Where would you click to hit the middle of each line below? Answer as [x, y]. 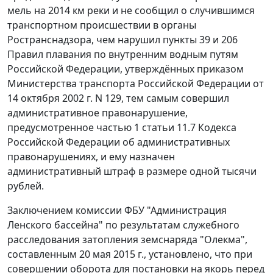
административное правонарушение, [97, 113]
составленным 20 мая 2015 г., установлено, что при [130, 254]
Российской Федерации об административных [119, 142]
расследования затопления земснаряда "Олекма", [127, 240]
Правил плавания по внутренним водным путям [123, 55]
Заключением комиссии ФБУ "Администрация [117, 211]
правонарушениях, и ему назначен [91, 157]
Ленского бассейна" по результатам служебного [123, 225]
